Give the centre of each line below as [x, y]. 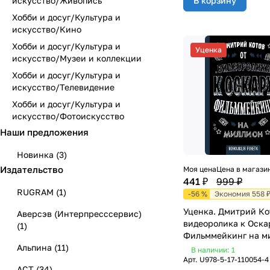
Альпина [36, 247]
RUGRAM [36, 192]
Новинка [36, 155]
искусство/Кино [47, 29]
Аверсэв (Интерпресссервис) [79, 214]
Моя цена [200, 169]
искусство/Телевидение [63, 87]
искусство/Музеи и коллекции [77, 58]
